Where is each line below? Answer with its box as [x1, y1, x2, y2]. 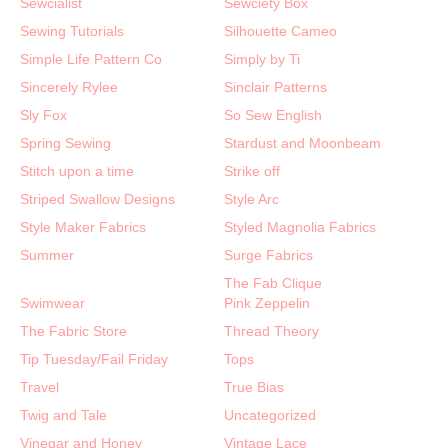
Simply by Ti [224, 50, 300, 67]
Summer [20, 246, 74, 263]
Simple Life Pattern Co [20, 50, 162, 67]
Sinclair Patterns [224, 78, 327, 95]
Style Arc [224, 190, 279, 207]
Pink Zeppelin [224, 294, 310, 311]
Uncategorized [224, 406, 316, 423]
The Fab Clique [224, 274, 322, 291]
